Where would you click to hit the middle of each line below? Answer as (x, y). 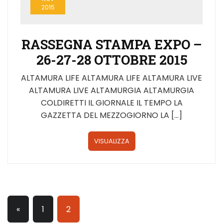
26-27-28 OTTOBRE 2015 (111, 59)
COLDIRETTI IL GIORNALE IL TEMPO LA (111, 103)
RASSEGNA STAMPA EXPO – (111, 44)
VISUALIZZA (111, 141)
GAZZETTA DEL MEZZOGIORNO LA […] (111, 115)
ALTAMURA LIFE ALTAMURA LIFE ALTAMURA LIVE (111, 78)
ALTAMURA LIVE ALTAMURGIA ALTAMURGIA (111, 90)
